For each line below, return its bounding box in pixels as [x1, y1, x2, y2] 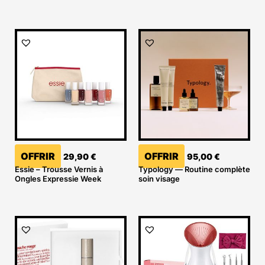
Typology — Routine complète [138, 164, 250, 174]
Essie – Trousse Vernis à [15, 164, 103, 174]
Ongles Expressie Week [15, 174, 101, 184]
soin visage [138, 174, 180, 184]
